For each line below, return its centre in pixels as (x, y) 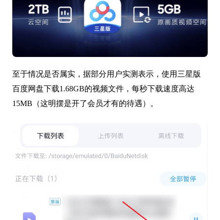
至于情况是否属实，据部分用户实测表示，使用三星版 (107, 74)
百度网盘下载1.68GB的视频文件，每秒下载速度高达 (103, 88)
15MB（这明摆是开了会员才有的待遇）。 (85, 103)
